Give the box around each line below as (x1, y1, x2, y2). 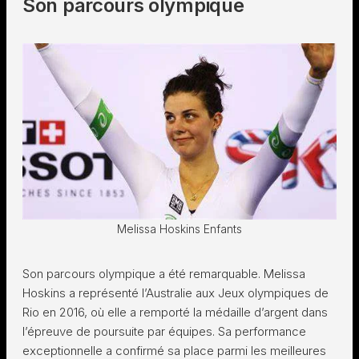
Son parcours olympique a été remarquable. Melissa (22, 266, 305, 281)
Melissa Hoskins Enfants (117, 222, 242, 236)
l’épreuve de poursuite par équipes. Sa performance (22, 324, 306, 339)
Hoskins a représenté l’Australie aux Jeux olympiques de (22, 285, 329, 301)
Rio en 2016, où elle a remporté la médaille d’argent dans (22, 305, 328, 320)
